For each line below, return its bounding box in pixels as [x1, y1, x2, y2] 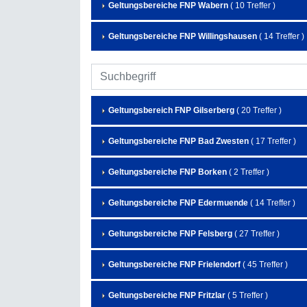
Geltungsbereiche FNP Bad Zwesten [108, 136, 249, 147]
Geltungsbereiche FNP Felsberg [108, 229, 232, 239]
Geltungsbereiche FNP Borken [108, 167, 227, 177]
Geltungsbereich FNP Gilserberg [108, 106, 234, 116]
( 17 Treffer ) [249, 136, 296, 147]
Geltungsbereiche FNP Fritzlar [108, 291, 225, 301]
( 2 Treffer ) [227, 167, 269, 177]
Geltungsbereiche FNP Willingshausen [108, 32, 257, 42]
